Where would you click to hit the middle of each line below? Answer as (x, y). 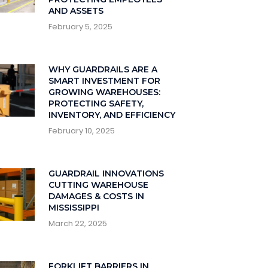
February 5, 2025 (80, 26)
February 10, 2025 (81, 130)
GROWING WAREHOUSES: (104, 92)
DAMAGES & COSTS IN (96, 196)
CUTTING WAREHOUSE (98, 185)
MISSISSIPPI (74, 207)
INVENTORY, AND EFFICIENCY (112, 115)
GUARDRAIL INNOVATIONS (106, 173)
